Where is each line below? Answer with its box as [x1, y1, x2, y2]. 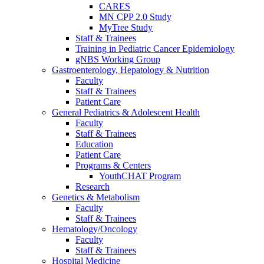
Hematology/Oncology [52, 223, 137, 234]
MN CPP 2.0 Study [99, 11, 171, 22]
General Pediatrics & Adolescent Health [52, 107, 200, 117]
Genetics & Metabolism [52, 192, 140, 202]
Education [75, 138, 113, 149]
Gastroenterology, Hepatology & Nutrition [52, 64, 209, 75]
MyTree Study [99, 22, 153, 32]
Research [75, 181, 110, 192]
